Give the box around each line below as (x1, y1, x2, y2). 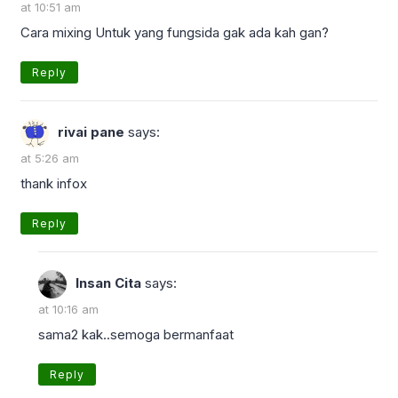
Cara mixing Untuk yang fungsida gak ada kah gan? (20, 23, 329, 41)
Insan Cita (76, 274, 141, 291)
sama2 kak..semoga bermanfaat (38, 325, 234, 343)
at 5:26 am (20, 150, 79, 165)
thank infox (20, 174, 87, 192)
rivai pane (58, 123, 124, 140)
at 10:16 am (38, 301, 99, 316)
